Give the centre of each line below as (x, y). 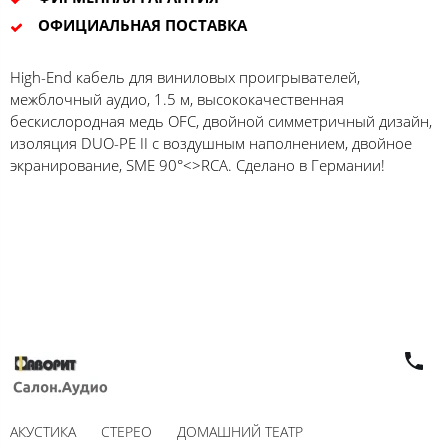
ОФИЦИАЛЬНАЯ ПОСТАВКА (142, 24)
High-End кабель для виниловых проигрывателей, (185, 76)
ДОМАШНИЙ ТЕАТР (240, 431)
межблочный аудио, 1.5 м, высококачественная (177, 98)
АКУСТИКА (43, 431)
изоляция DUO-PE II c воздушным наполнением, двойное (211, 142)
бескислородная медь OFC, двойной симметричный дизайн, (221, 120)
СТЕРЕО (126, 431)
